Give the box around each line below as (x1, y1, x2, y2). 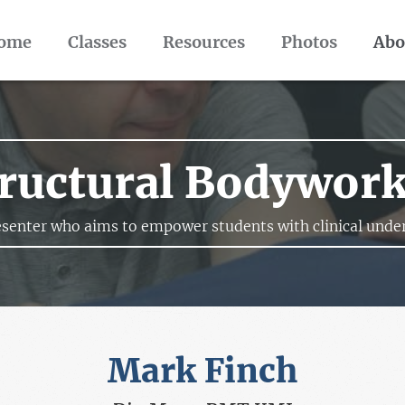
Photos (281, 32, 337, 52)
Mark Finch (108, 351, 297, 391)
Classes (68, 32, 127, 52)
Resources (163, 32, 245, 52)
